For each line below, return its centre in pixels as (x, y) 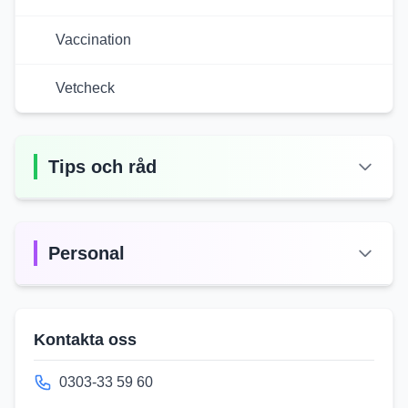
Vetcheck (85, 88)
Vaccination (93, 40)
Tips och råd (102, 167)
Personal (87, 253)
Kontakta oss (85, 340)
